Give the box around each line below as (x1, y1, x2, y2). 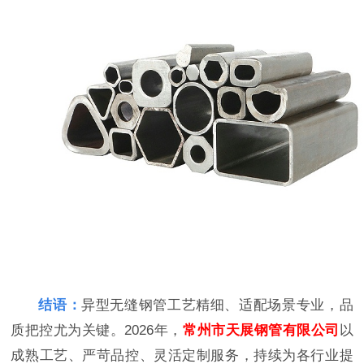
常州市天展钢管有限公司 (183, 322, 340, 338)
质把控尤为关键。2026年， (11, 322, 183, 338)
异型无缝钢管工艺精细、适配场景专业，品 (81, 297, 353, 313)
